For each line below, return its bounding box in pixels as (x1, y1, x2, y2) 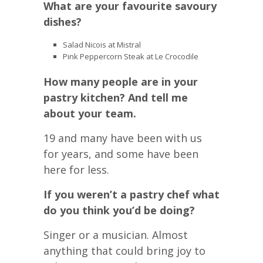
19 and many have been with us (43, 130, 202, 145)
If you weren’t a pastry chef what (43, 187, 220, 201)
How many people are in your (43, 74, 198, 89)
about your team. (43, 106, 136, 120)
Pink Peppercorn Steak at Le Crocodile (62, 51, 198, 62)
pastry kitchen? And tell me (43, 90, 188, 104)
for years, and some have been (43, 146, 198, 161)
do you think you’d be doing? (43, 203, 195, 217)
